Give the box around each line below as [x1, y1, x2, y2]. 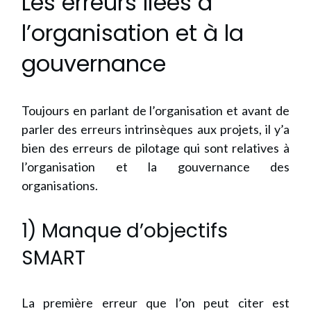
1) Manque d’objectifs [22, 217, 228, 245]
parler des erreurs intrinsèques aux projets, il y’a [22, 121, 289, 137]
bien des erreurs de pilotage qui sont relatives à [22, 140, 289, 156]
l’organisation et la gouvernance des [22, 159, 289, 175]
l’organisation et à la [22, 17, 244, 49]
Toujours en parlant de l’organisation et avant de [22, 103, 289, 119]
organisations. [22, 178, 98, 194]
